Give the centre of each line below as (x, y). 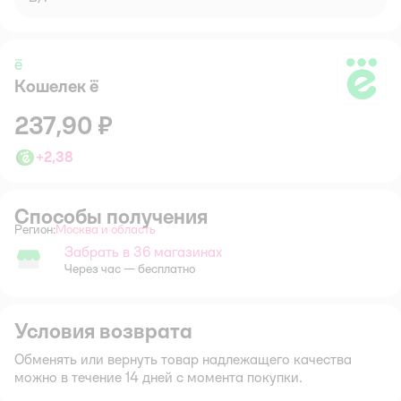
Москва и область (106, 229)
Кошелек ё (56, 85)
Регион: (35, 229)
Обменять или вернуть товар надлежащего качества (183, 359)
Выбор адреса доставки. (173, 236)
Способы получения (111, 216)
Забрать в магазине (68, 266)
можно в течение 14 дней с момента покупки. (158, 377)
